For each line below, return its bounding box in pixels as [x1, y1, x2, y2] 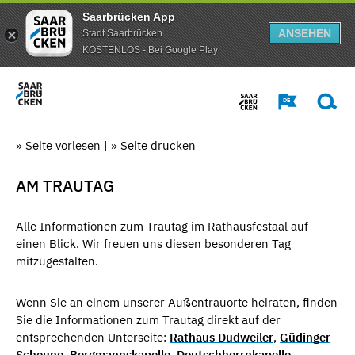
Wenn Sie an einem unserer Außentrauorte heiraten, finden [16, 294, 338, 310]
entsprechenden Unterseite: [16, 329, 170, 345]
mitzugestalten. [16, 253, 98, 269]
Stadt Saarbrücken [82, 27, 162, 39]
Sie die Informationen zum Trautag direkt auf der [16, 311, 281, 327]
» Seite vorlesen [16, 137, 104, 153]
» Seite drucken [111, 137, 196, 153]
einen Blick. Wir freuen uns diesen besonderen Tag [16, 235, 291, 251]
